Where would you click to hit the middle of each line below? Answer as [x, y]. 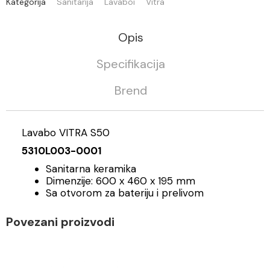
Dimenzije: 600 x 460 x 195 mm [122, 181]
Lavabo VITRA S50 [66, 132]
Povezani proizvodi [60, 221]
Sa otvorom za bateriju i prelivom [126, 193]
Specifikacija [130, 64]
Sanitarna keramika [91, 168]
